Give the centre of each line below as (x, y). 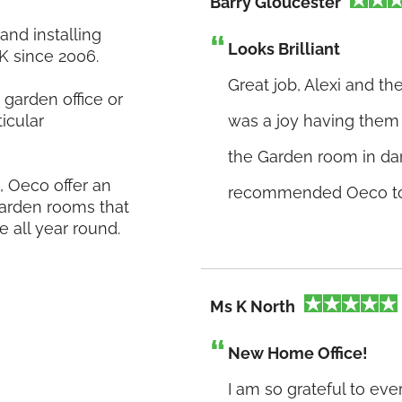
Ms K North (253, 306)
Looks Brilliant (284, 49)
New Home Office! (298, 353)
